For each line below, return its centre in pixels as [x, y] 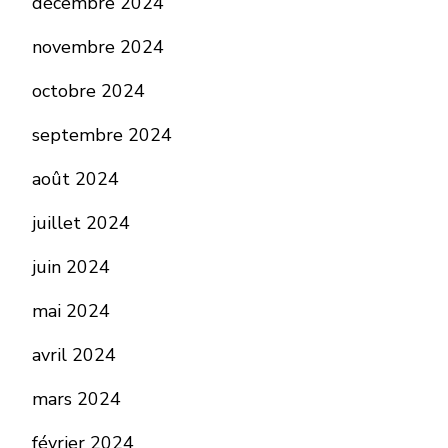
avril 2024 [74, 355]
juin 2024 [71, 267]
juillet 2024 [81, 223]
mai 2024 [71, 311]
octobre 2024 [88, 91]
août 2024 [75, 179]
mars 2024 [76, 399]
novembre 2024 [98, 47]
